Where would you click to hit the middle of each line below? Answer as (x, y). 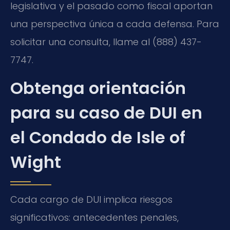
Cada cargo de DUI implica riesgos (91, 199)
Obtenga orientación (98, 88)
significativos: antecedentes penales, (94, 217)
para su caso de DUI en (106, 112)
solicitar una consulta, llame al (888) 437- (106, 42)
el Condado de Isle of (98, 137)
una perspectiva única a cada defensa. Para (115, 24)
